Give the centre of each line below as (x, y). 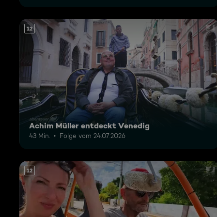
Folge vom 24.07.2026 (93, 135)
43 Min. (39, 135)
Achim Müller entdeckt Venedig (89, 125)
